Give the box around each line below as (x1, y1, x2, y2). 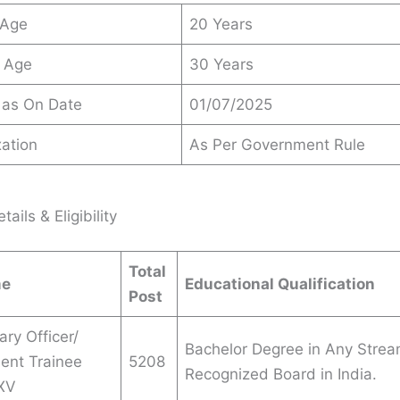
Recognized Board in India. (185, 365, 377, 384)
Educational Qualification (185, 275, 375, 294)
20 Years (189, 15, 253, 34)
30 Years (189, 55, 254, 74)
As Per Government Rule (189, 136, 365, 154)
